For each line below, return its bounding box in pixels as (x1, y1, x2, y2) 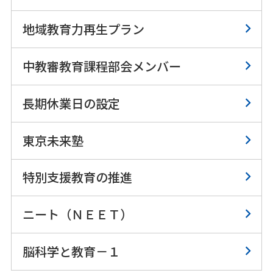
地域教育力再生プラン (22, 20, 144, 38)
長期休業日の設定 (22, 94, 120, 112)
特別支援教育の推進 (22, 168, 132, 186)
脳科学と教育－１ (22, 243, 120, 261)
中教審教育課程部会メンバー (22, 57, 181, 75)
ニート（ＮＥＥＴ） (22, 205, 132, 224)
